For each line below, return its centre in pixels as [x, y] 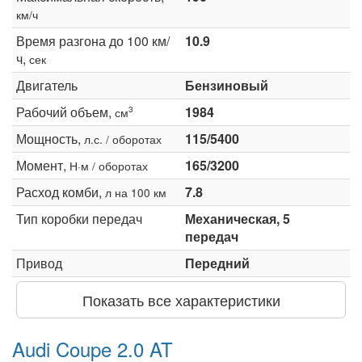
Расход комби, [61, 192]
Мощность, [50, 138]
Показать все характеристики [181, 299]
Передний [217, 263]
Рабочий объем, [65, 112]
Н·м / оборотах [109, 165]
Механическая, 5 [238, 218]
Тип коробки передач [79, 218]
